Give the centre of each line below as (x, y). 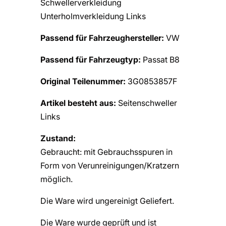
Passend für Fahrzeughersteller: (103, 38)
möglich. (56, 179)
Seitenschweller (147, 103)
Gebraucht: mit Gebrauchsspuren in (106, 152)
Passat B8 (160, 59)
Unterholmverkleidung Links (93, 16)
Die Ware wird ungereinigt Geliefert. (107, 201)
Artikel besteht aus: (78, 103)
